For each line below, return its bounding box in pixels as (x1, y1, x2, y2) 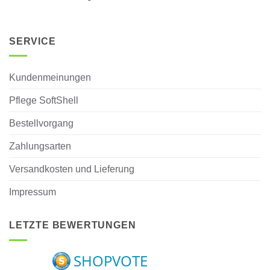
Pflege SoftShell (9, 95, 78, 106)
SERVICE (9, 36, 56, 46)
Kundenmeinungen (9, 72, 91, 83)
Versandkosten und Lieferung (9, 164, 134, 175)
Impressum (9, 187, 56, 198)
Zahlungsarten (9, 141, 71, 152)
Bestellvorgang (9, 118, 74, 129)
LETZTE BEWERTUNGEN (9, 220, 136, 231)
